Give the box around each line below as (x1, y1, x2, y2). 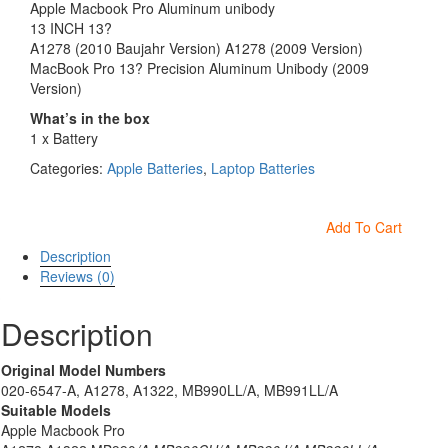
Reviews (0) (40, 265, 115, 286)
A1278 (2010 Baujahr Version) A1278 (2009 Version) (30, 38, 363, 59)
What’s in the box (30, 108, 150, 129)
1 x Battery (30, 128, 98, 149)
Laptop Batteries (211, 158, 315, 179)
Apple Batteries (107, 158, 203, 179)
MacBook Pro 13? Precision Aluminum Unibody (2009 (30, 58, 369, 79)
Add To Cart (326, 217, 403, 238)
